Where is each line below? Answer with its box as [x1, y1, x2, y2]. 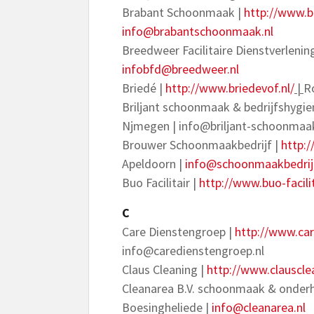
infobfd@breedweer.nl [122, 61, 239, 77]
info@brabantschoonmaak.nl [122, 23, 273, 39]
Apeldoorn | [122, 156, 185, 172]
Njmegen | [122, 118, 179, 134]
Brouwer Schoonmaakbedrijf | [122, 137, 281, 153]
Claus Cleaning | [122, 261, 207, 278]
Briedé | [122, 80, 165, 96]
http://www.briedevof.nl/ [165, 80, 294, 96]
